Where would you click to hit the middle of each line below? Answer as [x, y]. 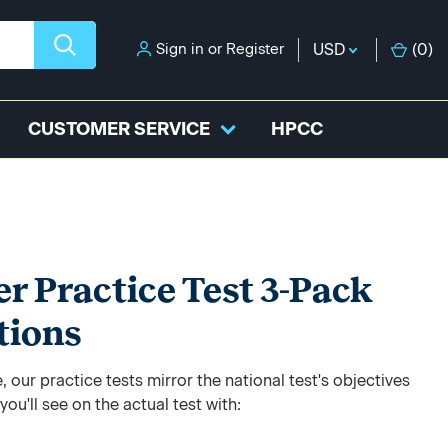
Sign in [180, 49]
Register [255, 49]
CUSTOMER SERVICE [119, 129]
